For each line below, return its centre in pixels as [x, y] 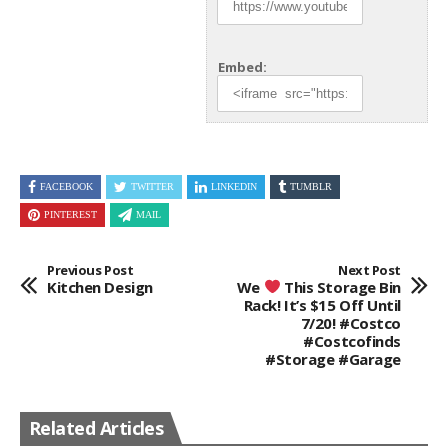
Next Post [369, 269]
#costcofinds [352, 340]
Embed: [242, 67]
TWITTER [152, 186]
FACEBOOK [66, 186]
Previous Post [90, 269]
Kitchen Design [100, 286]
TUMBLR [311, 186]
